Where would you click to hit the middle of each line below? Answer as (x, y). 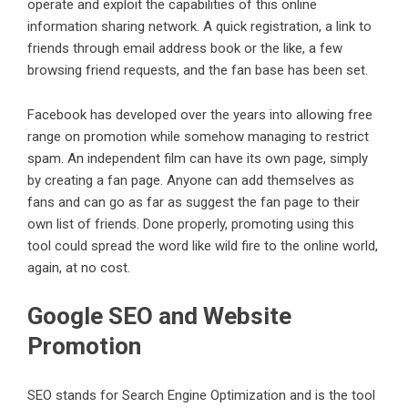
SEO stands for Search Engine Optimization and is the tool (201, 396)
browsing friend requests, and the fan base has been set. (198, 71)
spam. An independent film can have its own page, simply (198, 159)
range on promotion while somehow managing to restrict (198, 137)
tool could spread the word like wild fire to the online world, (203, 246)
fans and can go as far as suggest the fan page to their (194, 203)
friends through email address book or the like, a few (185, 49)
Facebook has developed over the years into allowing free (200, 115)
